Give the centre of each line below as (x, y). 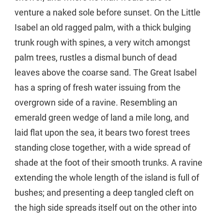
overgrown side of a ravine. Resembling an (96, 102)
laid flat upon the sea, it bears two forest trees (102, 132)
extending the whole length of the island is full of (107, 177)
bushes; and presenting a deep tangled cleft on (104, 192)
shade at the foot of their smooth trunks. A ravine (108, 162)
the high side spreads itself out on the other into (106, 207)
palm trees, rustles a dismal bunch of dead (96, 57)
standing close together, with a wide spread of (102, 147)
